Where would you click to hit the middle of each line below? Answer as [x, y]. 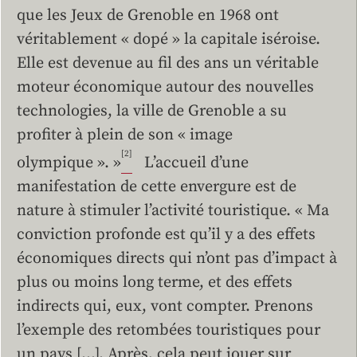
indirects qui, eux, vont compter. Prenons [165, 306]
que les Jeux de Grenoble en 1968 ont [148, 16]
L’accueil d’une [190, 163]
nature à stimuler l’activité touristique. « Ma [173, 210]
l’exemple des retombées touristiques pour [169, 330]
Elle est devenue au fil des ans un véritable [168, 64]
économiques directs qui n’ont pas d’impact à [177, 258]
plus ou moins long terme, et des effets [155, 282]
